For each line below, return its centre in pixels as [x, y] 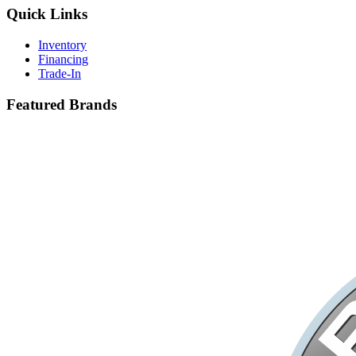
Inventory [62, 44]
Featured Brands [62, 104]
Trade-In [60, 73]
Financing [63, 59]
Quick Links [47, 14]
